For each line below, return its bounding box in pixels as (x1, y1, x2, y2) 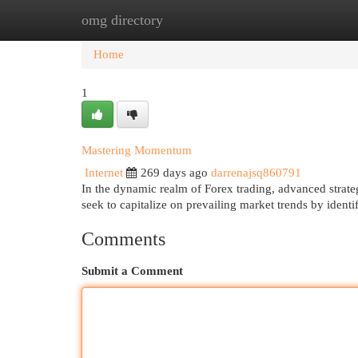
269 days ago (141, 166, 208, 179)
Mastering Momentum (82, 144, 192, 157)
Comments (82, 229, 165, 249)
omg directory (82, 12, 163, 28)
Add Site (271, 14, 314, 26)
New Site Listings (160, 14, 247, 26)
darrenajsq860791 (211, 166, 301, 179)
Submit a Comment (82, 265, 183, 277)
